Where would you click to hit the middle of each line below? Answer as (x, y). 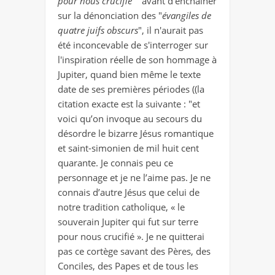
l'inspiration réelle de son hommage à (137, 60)
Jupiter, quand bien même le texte (129, 75)
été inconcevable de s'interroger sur (133, 45)
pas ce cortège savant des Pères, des (134, 251)
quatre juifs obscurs (98, 30)
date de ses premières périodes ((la (131, 89)
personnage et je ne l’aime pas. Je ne (134, 178)
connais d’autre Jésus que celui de (129, 192)
